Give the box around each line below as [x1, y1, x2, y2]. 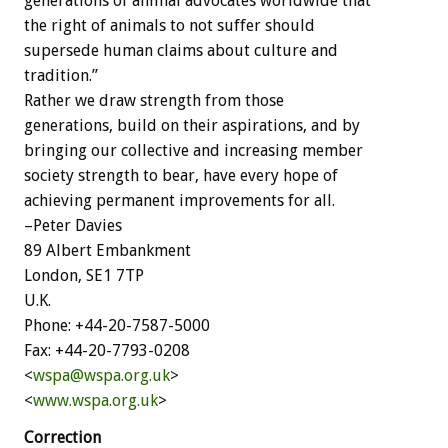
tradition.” [24, 65, 98, 85]
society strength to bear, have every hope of [24, 165, 338, 185]
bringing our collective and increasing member [24, 140, 363, 160]
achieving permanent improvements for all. [24, 190, 335, 210]
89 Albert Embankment [24, 240, 191, 260]
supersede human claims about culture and [24, 40, 338, 60]
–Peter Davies [24, 215, 122, 235]
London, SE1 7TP [24, 265, 144, 285]
